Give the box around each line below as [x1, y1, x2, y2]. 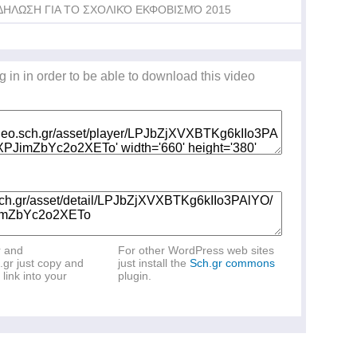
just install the [118, 257, 190, 269]
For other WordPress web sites [118, 244, 274, 257]
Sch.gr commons [190, 257, 275, 269]
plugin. [118, 269, 151, 282]
